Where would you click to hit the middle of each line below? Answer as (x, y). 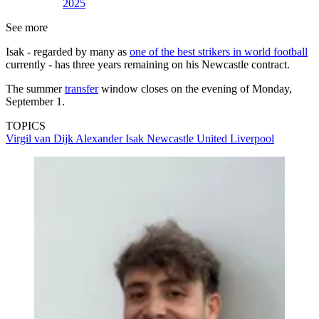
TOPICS (26, 125)
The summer (35, 88)
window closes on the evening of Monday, (195, 88)
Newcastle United (188, 138)
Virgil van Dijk (41, 138)
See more (27, 27)
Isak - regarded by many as (68, 51)
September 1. (35, 101)
